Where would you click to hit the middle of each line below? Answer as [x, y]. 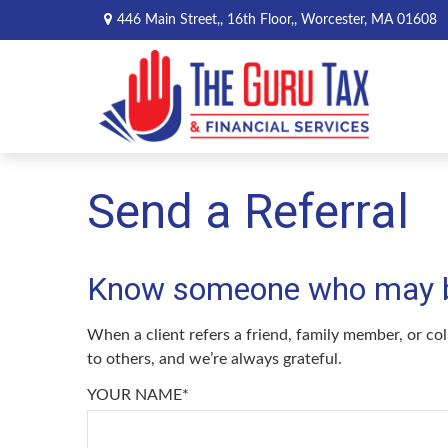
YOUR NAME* [138, 394]
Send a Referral [248, 211]
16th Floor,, [261, 19]
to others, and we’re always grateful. [214, 358]
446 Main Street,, [171, 19]
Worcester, [333, 19]
